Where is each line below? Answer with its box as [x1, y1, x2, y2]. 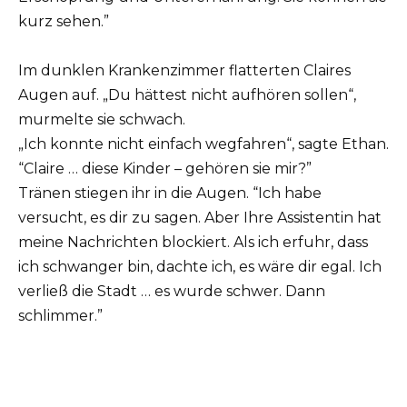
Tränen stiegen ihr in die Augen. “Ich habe [18, 184, 322, 202]
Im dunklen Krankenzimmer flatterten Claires [18, 61, 351, 79]
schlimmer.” [18, 306, 103, 324]
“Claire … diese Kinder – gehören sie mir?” [18, 159, 312, 177]
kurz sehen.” [18, 12, 109, 30]
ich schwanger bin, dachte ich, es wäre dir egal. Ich [18, 257, 382, 275]
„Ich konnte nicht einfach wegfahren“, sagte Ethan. [18, 134, 389, 153]
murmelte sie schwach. [18, 110, 185, 128]
